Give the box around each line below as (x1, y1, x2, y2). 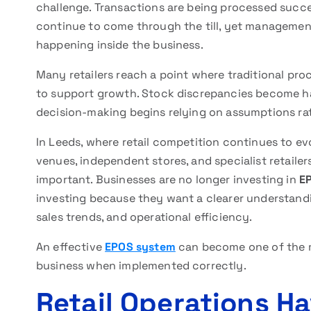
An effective (36, 239, 106, 254)
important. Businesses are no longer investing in (36, 172, 299, 187)
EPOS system (105, 239, 176, 254)
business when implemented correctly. (36, 258, 246, 273)
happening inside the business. (36, 37, 203, 52)
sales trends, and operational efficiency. (36, 210, 253, 224)
